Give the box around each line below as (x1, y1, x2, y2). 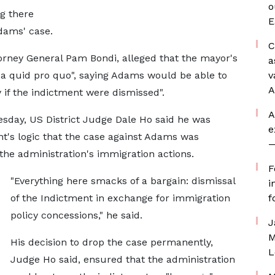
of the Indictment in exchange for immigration (10, 192, 230, 204)
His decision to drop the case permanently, (10, 236, 213, 248)
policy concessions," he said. (10, 209, 142, 221)
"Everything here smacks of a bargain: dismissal (10, 175, 235, 187)
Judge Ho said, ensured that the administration (10, 254, 235, 265)
